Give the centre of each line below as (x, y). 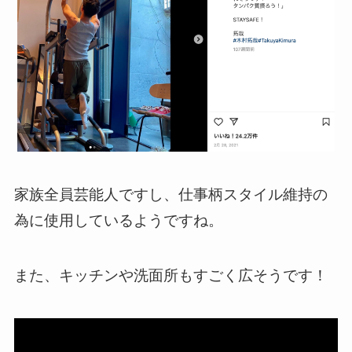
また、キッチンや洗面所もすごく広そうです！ (170, 276)
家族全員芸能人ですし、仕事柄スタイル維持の (170, 194)
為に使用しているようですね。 (118, 220)
